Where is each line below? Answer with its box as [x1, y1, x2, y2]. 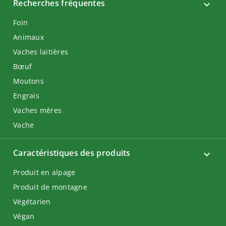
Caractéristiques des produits [13, 147, 131, 158]
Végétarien [13, 197, 51, 206]
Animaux [13, 32, 44, 42]
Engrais [13, 91, 39, 100]
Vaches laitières [13, 47, 68, 56]
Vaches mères [13, 105, 62, 115]
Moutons [13, 76, 44, 86]
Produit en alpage [13, 167, 76, 177]
